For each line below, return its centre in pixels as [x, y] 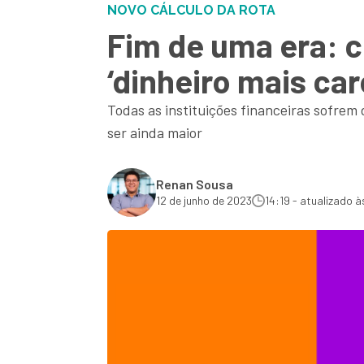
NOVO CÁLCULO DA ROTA [191, 10]
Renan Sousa [195, 184]
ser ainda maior [155, 132]
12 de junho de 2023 [204, 200]
